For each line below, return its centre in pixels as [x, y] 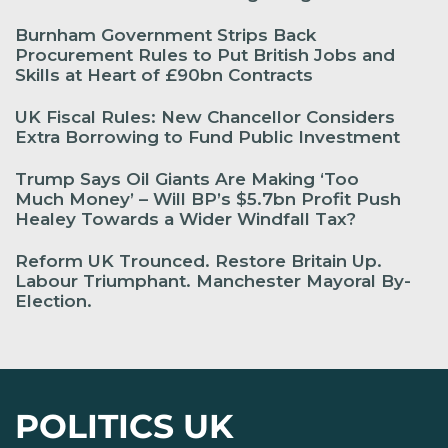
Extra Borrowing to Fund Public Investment [207, 136]
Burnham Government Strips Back [165, 34]
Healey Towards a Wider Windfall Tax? [185, 218]
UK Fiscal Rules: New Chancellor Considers [205, 116]
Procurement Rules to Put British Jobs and [205, 54]
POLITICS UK [124, 425]
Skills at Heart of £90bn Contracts [164, 74]
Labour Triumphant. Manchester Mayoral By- [213, 280]
